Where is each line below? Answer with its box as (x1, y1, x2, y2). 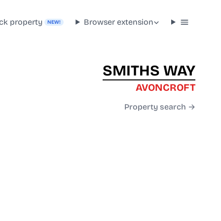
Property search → (124, 102, 195, 112)
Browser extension (84, 17, 154, 27)
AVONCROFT (136, 81, 195, 94)
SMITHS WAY (103, 62, 195, 80)
